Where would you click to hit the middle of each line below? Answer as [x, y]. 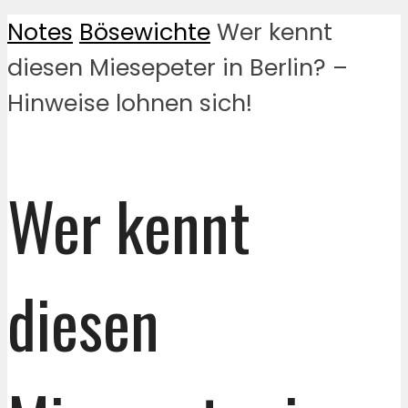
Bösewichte [145, 32]
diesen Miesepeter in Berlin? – [178, 68]
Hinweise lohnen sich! [130, 103]
